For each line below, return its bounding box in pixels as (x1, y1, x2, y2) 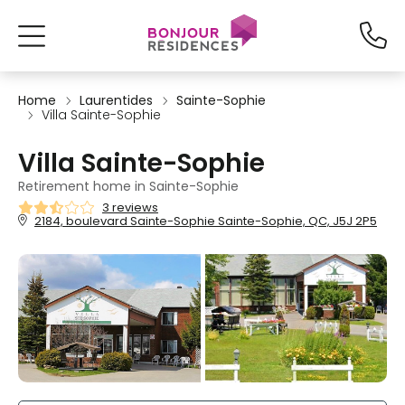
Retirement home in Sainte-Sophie (18, 177, 239, 195)
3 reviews (102, 199, 158, 216)
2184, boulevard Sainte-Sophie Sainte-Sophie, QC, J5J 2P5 (34, 212, 377, 230)
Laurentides (80, 91, 153, 109)
